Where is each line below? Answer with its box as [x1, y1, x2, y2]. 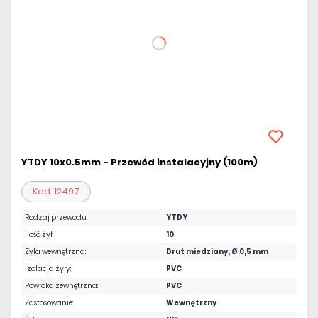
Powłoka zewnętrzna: [25, 280, 98, 291]
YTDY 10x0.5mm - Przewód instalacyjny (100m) [21, 155, 258, 169]
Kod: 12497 [33, 185, 79, 197]
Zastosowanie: [25, 297, 73, 308]
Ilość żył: [25, 229, 53, 240]
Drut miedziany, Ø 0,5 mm [166, 246, 268, 257]
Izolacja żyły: [25, 263, 71, 274]
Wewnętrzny [166, 297, 216, 308]
